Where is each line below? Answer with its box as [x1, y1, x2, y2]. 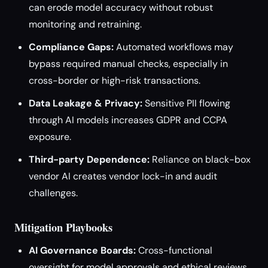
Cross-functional [136, 244, 212, 257]
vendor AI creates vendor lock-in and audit [29, 170, 217, 182]
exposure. [29, 130, 71, 143]
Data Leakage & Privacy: [29, 97, 142, 109]
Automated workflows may [114, 41, 233, 53]
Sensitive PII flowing [142, 97, 230, 109]
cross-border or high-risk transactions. [29, 74, 200, 87]
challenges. [29, 187, 78, 199]
